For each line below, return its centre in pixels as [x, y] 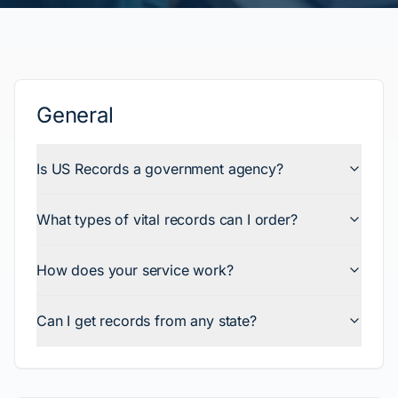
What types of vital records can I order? [167, 219]
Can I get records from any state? [147, 321]
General [75, 115]
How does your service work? [135, 270]
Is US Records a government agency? [160, 169]
